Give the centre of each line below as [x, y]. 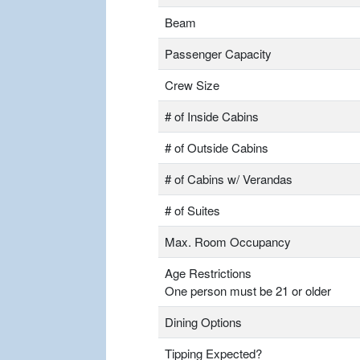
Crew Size [192, 85]
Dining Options [203, 322]
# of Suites [192, 211]
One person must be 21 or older [248, 291]
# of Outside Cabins [217, 148]
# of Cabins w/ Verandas [229, 179]
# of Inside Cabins [212, 117]
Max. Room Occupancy [228, 242]
